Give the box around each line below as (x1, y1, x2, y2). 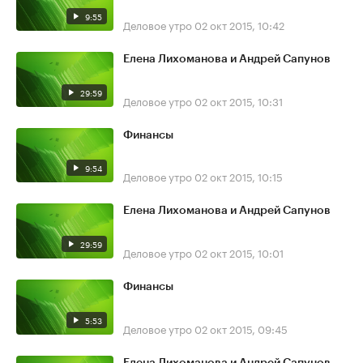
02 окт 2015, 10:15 (194, 168, 283, 185)
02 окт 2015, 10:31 (194, 92, 283, 109)
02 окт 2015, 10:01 (194, 243, 284, 260)
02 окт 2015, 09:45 (194, 319, 288, 336)
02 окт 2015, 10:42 (194, 15, 284, 32)
